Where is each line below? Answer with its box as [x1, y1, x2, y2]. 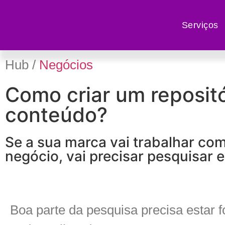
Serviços [181, 20, 218, 30]
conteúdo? [5, 102, 107, 127]
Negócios [39, 57, 93, 72]
